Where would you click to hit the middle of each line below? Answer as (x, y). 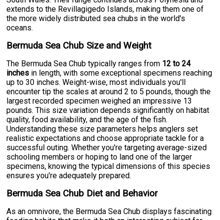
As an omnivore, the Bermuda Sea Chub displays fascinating (109, 211)
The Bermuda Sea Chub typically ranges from (84, 63)
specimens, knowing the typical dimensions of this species (109, 166)
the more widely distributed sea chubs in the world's (96, 18)
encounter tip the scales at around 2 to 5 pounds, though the (109, 91)
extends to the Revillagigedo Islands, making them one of (105, 9)
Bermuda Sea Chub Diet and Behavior (82, 193)
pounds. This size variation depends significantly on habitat (108, 110)
